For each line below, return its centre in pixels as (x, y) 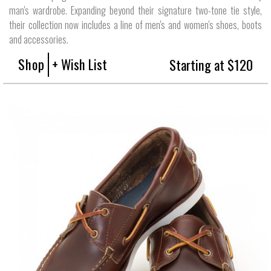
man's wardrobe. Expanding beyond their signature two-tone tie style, (135, 10)
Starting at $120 (211, 64)
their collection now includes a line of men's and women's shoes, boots (135, 24)
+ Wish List (80, 64)
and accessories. (39, 39)
